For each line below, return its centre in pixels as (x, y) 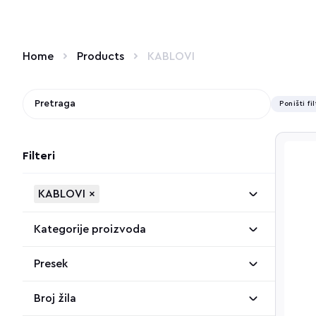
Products (101, 57)
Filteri (39, 156)
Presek (51, 264)
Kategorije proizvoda (90, 230)
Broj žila (55, 299)
